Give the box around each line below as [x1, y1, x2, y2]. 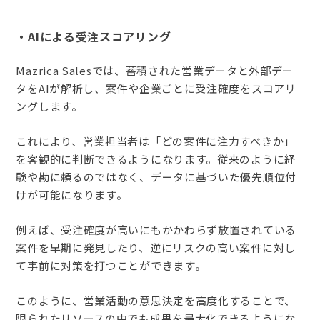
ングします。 [16, 99, 83, 114]
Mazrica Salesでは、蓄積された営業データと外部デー [16, 63, 294, 79]
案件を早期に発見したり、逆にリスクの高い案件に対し [16, 240, 296, 256]
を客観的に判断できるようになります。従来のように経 [16, 151, 296, 167]
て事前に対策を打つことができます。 [16, 258, 206, 274]
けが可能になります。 [16, 187, 128, 203]
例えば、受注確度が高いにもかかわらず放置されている [16, 222, 296, 238]
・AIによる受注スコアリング [16, 27, 171, 45]
